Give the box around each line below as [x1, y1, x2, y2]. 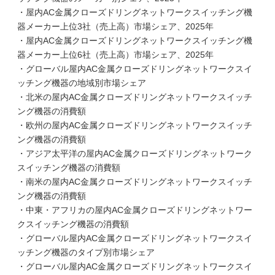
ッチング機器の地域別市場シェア [17, 78, 146, 88]
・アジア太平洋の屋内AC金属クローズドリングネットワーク [17, 149, 252, 158]
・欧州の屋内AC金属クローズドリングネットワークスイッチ [17, 120, 252, 130]
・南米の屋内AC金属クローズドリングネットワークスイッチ [17, 177, 252, 187]
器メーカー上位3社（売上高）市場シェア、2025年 [17, 21, 214, 31]
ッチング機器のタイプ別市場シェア [17, 247, 155, 257]
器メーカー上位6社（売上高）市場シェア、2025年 [17, 50, 214, 60]
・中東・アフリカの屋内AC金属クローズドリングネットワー [17, 205, 252, 215]
